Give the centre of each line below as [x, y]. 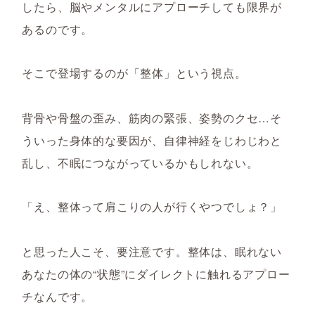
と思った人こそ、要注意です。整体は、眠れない [152, 251]
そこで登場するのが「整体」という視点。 [134, 73]
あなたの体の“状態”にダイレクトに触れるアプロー [156, 274]
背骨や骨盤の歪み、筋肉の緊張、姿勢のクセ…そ [152, 118]
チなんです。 [58, 296]
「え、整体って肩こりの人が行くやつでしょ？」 [152, 206]
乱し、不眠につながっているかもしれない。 [140, 163]
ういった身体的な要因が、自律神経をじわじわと [152, 140]
